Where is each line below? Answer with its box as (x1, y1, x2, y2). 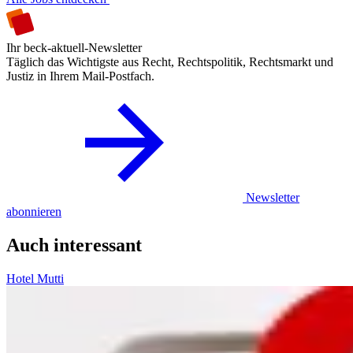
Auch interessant (6, 234, 142, 255)
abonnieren (6, 204, 61, 218)
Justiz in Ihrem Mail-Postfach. (6, 69, 154, 83)
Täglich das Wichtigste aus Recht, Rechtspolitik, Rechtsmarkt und (6, 54, 333, 69)
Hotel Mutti (6, 271, 64, 285)
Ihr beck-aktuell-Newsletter (6, 40, 142, 54)
